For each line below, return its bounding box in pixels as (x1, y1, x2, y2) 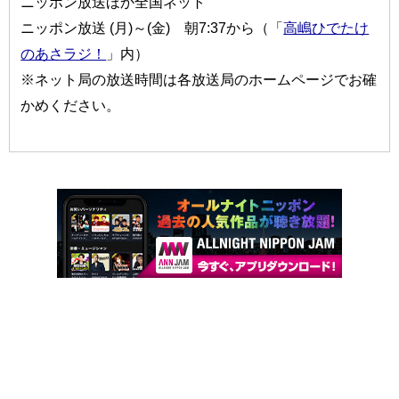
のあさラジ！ (20, 45, 107, 61)
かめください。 (20, 96, 121, 113)
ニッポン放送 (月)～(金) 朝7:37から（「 (20, 19, 284, 36)
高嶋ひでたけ (283, 19, 370, 36)
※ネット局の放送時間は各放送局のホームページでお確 (20, 70, 378, 87)
